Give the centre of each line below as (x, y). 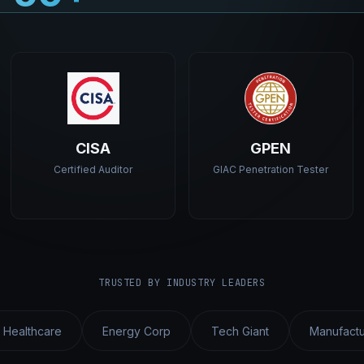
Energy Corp (136, 331)
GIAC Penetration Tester (271, 169)
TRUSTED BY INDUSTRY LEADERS (182, 283)
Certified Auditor (93, 169)
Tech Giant (240, 331)
